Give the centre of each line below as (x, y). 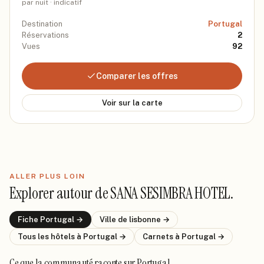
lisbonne (145, 220)
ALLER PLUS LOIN (47, 176)
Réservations (45, 35)
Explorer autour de (60, 193)
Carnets (159, 237)
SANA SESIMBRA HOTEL (171, 193)
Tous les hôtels (47, 237)
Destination (42, 24)
